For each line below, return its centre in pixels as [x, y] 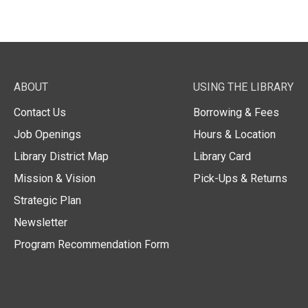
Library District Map [61, 156]
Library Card [222, 156]
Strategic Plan [47, 200]
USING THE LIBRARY [243, 87]
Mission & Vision [55, 178]
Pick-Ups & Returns [240, 178]
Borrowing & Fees [236, 112]
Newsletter [41, 222]
